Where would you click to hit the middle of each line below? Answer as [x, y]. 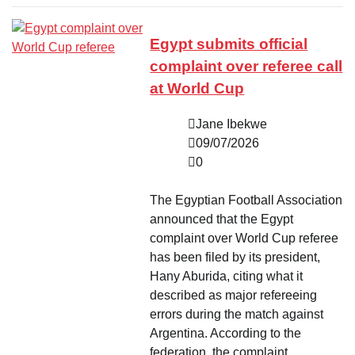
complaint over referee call [246, 67]
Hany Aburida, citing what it [227, 277]
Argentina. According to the [226, 334]
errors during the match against [237, 315]
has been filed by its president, [235, 258]
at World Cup [197, 89]
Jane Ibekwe [232, 124]
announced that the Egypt [222, 219]
